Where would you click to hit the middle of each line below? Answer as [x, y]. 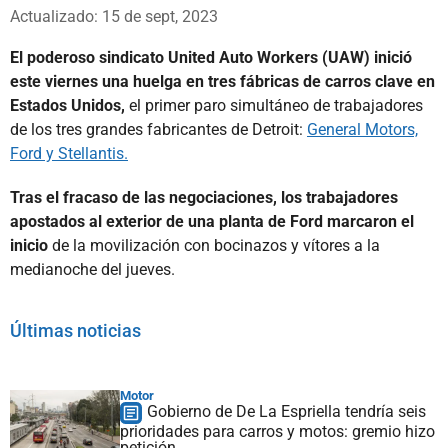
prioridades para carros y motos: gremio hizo [277, 431]
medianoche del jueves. [92, 269]
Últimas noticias [75, 330]
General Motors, [362, 129]
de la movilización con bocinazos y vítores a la [214, 245]
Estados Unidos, [69, 105]
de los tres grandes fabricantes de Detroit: [158, 129]
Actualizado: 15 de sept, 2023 [114, 16]
